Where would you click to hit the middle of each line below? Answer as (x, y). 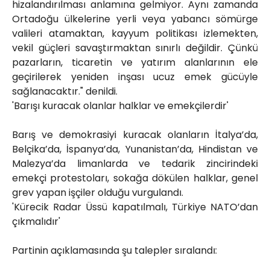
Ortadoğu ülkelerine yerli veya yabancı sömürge (135, 19)
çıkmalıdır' (36, 222)
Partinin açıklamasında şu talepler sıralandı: (115, 251)
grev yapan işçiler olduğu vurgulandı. (98, 193)
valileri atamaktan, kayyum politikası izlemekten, (135, 34)
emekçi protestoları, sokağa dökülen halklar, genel (135, 178)
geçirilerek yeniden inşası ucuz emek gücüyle (135, 77)
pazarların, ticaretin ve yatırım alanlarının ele (135, 63)
